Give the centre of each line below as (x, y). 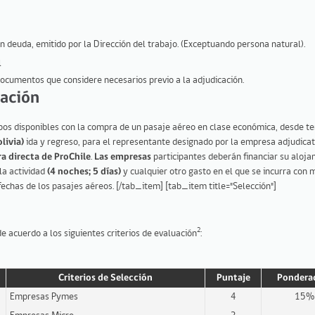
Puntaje (233, 278)
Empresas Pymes (44, 297)
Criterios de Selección (105, 278)
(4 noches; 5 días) (84, 172)
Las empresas (123, 157)
